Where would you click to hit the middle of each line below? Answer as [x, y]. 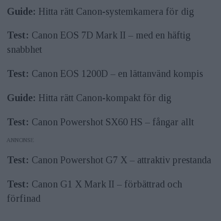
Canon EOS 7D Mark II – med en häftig [110, 35]
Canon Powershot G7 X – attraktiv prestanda [120, 160]
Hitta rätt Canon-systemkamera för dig [115, 11]
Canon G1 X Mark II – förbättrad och [105, 184]
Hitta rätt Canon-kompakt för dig [103, 98]
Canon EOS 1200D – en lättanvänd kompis [116, 74]
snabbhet [24, 50]
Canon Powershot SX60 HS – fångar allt [111, 122]
